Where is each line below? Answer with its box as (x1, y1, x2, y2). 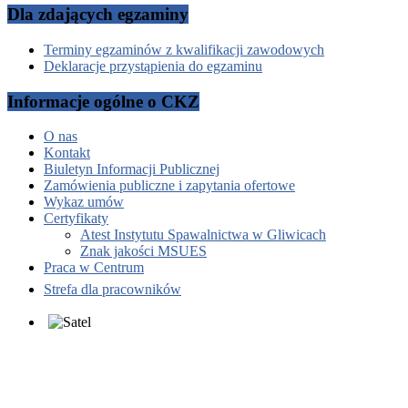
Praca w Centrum (44, 260, 144, 276)
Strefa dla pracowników (44, 281, 181, 298)
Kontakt (44, 145, 90, 161)
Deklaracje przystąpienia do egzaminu (44, 57, 262, 74)
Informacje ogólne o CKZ (7, 91, 199, 111)
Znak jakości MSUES (80, 243, 207, 260)
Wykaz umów (44, 194, 124, 210)
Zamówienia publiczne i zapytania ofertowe (44, 178, 295, 194)
